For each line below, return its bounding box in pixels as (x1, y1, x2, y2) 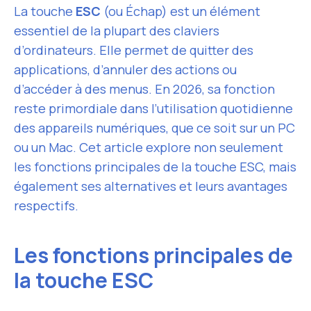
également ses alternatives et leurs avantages (14, 178, 287, 194)
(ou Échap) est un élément (101, 3, 260, 19)
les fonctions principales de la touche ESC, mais (14, 158, 296, 175)
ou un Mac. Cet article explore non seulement (14, 139, 283, 155)
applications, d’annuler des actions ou (14, 61, 237, 78)
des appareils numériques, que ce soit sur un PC (14, 119, 295, 136)
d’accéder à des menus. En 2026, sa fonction (14, 81, 275, 97)
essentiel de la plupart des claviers (14, 22, 219, 39)
